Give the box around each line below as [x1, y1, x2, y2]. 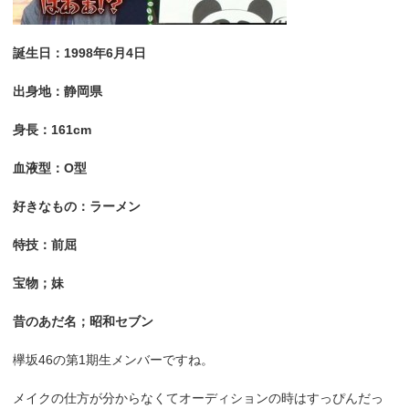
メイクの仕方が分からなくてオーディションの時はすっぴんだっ [13, 391, 384, 406]
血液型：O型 [13, 161, 88, 176]
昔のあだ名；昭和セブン [13, 314, 154, 330]
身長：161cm [13, 122, 92, 138]
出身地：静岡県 [13, 84, 103, 100]
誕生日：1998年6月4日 [13, 46, 147, 61]
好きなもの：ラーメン [13, 199, 142, 215]
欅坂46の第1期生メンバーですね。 [13, 352, 215, 368]
